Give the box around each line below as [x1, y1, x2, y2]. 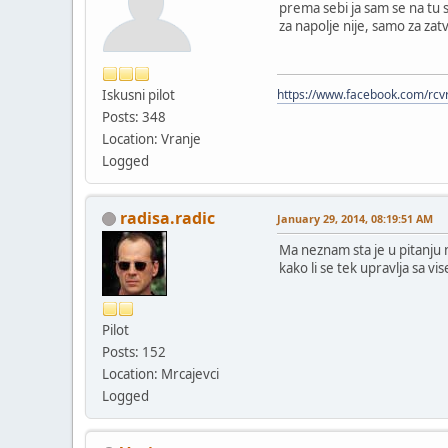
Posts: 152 [102, 342, 166, 361]
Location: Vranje [102, 129, 201, 148]
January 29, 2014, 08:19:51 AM [277, 210, 433, 226]
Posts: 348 [102, 107, 166, 126]
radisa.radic [120, 206, 215, 229]
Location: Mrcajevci [102, 364, 219, 383]
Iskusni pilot [102, 85, 175, 104]
